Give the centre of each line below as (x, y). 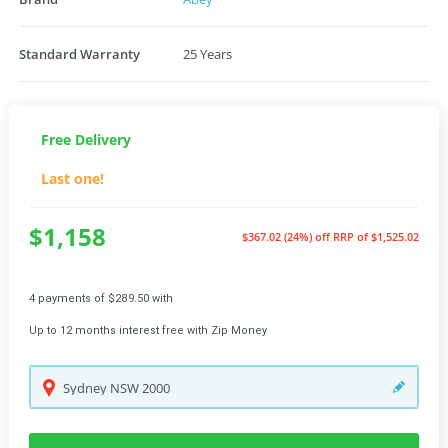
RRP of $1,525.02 (376, 236)
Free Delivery (86, 139)
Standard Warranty (79, 54)
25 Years (207, 54)
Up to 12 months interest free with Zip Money (148, 330)
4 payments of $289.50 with (101, 298)
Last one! (72, 178)
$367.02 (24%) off (287, 236)
